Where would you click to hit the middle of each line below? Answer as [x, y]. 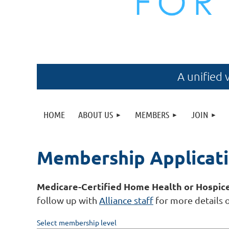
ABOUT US [96, 114]
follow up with [68, 200]
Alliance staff [126, 200]
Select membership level [77, 222]
